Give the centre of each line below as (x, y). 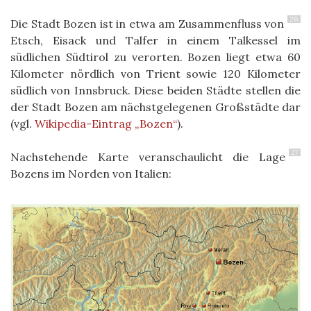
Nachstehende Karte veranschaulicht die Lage (148, 157)
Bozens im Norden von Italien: (91, 173)
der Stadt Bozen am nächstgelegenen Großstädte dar (155, 107)
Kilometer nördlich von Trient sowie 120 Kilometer (155, 73)
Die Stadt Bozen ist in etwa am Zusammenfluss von (147, 23)
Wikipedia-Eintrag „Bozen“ (106, 123)
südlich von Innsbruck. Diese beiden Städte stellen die (155, 90)
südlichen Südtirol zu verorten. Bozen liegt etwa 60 (155, 57)
